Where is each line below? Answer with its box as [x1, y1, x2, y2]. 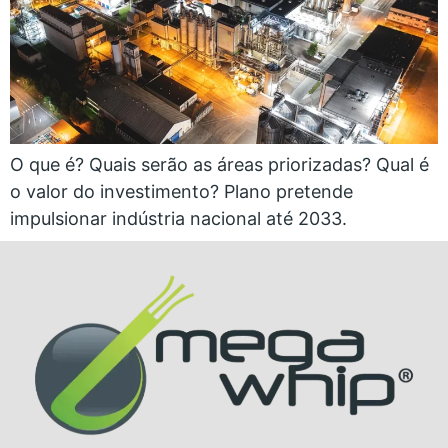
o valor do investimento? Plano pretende [10, 180, 353, 202]
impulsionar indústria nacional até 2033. [10, 207, 347, 229]
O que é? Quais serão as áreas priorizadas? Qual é [10, 153, 429, 175]
